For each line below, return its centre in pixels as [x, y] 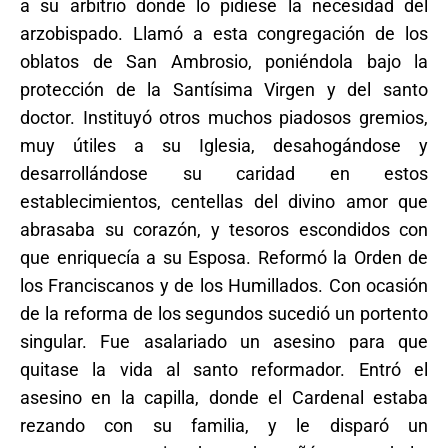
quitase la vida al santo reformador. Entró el [224, 369]
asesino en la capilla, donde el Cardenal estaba [224, 397]
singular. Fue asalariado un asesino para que [224, 341]
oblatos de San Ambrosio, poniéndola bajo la [224, 61]
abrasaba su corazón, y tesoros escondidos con [224, 229]
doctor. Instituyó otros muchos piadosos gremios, [224, 117]
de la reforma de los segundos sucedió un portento [224, 313]
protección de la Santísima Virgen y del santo [224, 89]
